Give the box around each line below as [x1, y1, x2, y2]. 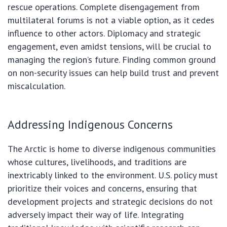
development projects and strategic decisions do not [8, 196, 213, 208]
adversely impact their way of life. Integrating [8, 209, 184, 221]
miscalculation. [8, 80, 65, 92]
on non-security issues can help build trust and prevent [8, 67, 219, 79]
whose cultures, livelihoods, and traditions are [8, 156, 186, 168]
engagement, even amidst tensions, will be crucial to [8, 41, 211, 53]
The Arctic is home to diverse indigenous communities [8, 143, 216, 155]
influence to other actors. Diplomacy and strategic [8, 27, 201, 40]
